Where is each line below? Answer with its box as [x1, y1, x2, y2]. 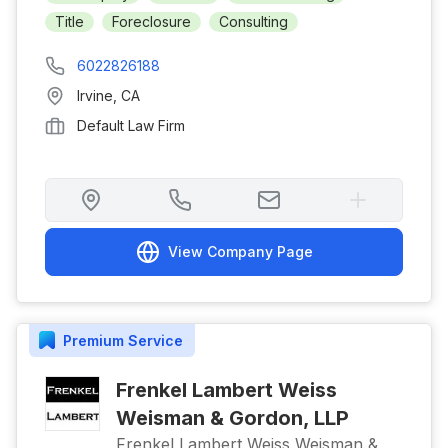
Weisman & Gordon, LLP [116, 406, 349, 430]
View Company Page [167, 243, 313, 260]
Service [124, 331, 183, 349]
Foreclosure [112, 13, 191, 30]
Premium [63, 331, 124, 349]
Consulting [219, 13, 288, 30]
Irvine [77, 87, 113, 104]
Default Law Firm [77, 117, 185, 134]
